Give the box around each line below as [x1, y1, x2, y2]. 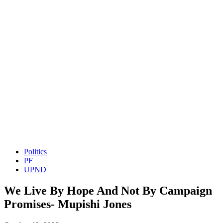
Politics [24, 147, 47, 156]
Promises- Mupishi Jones [4, 197, 131, 211]
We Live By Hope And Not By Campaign [4, 184, 212, 197]
